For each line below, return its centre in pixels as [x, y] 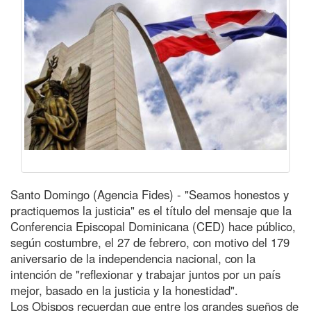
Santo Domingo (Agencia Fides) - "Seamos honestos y [150, 194]
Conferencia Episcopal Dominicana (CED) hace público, [153, 226]
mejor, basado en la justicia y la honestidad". [124, 290]
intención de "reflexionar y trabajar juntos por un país [145, 274]
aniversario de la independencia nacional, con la [133, 258]
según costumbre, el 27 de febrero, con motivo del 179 [150, 242]
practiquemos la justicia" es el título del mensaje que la [151, 210]
